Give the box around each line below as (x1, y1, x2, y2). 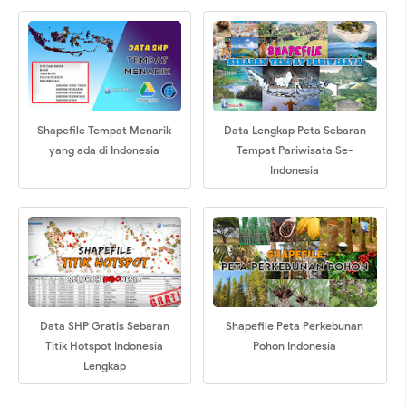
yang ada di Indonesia (49, 143, 160, 157)
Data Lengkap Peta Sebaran (223, 123, 366, 137)
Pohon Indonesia (253, 339, 337, 353)
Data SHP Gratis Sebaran (39, 319, 169, 333)
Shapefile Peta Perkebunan (226, 319, 364, 333)
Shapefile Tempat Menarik (37, 123, 172, 137)
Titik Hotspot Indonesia (45, 339, 164, 353)
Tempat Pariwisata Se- (237, 143, 353, 157)
